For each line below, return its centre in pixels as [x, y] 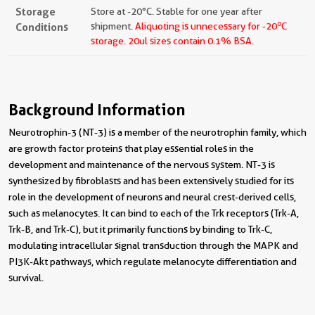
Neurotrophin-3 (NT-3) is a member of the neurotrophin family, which [157, 133]
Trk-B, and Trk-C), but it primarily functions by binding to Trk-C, [140, 230]
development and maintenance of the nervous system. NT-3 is [142, 165]
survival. [26, 278]
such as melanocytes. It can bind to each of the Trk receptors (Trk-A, [154, 213]
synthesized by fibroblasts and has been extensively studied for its [151, 181]
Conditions [42, 27]
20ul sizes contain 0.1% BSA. [190, 41]
